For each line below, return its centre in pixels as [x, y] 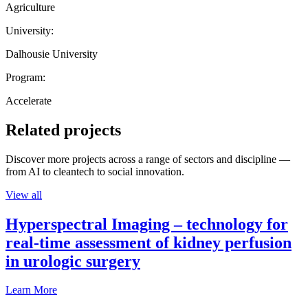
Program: [25, 77]
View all [24, 195]
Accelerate [29, 100]
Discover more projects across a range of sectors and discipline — [148, 159]
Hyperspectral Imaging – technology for [147, 224]
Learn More [31, 290]
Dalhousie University [52, 54]
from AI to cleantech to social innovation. [95, 171]
